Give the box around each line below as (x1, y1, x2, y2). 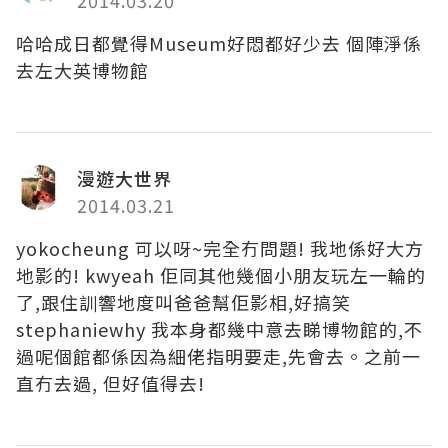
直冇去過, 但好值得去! (16, 370, 205, 397)
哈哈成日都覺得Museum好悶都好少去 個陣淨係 (16, 30, 422, 57)
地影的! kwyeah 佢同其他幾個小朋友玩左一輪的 (16, 262, 426, 289)
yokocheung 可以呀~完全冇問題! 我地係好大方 (16, 235, 424, 262)
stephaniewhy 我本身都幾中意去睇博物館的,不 (16, 316, 423, 343)
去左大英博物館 (16, 57, 149, 84)
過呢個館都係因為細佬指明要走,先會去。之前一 (16, 343, 421, 370)
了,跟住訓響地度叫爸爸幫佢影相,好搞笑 (16, 289, 351, 316)
